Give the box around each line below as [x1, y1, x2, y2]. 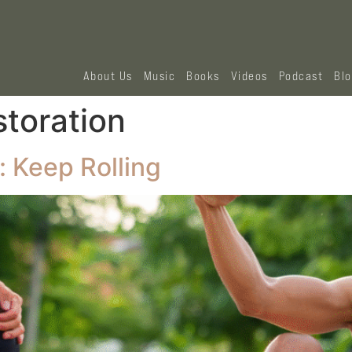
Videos [230, 68, 268, 83]
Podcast [278, 68, 324, 83]
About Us [82, 68, 133, 83]
